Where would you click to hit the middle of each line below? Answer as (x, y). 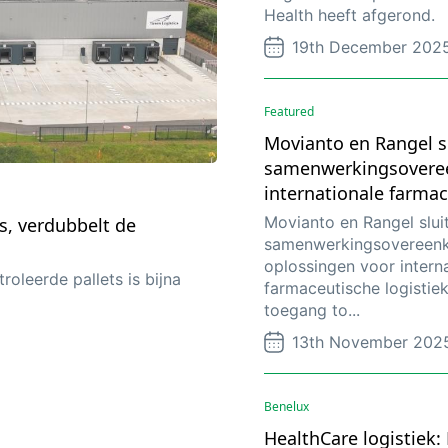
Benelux (286, 406)
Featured (289, 111)
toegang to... (312, 309)
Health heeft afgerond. (349, 14)
